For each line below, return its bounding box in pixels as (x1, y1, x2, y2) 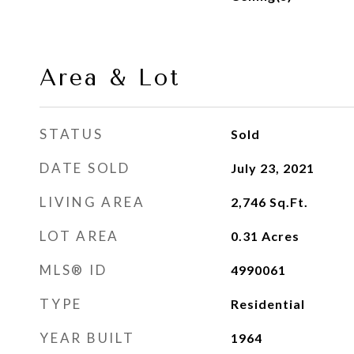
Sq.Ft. (269, 194, 308, 209)
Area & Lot (40, 64, 181, 91)
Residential (230, 296, 305, 311)
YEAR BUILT (40, 330, 135, 346)
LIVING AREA (40, 194, 145, 210)
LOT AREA (40, 228, 119, 244)
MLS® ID (40, 262, 107, 278)
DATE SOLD (40, 160, 130, 176)
